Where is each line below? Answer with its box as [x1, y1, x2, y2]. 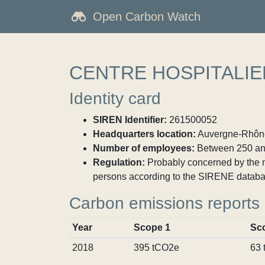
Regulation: [93, 157, 145, 167]
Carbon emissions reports [69, 194, 260, 212]
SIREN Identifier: [93, 115, 167, 125]
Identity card [69, 89, 161, 108]
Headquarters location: [93, 129, 196, 139]
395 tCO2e [133, 243, 179, 253]
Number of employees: [93, 143, 195, 153]
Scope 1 [133, 222, 170, 232]
